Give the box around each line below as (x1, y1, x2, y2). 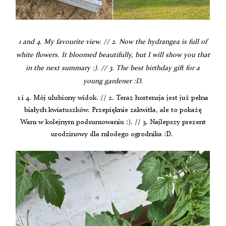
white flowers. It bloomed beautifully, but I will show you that (16, 51, 210, 59)
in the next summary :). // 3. (26, 65, 117, 72)
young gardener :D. (83, 78, 143, 85)
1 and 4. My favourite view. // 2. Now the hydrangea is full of (19, 38, 207, 46)
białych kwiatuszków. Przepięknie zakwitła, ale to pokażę (24, 106, 202, 114)
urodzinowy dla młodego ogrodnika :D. (50, 131, 175, 138)
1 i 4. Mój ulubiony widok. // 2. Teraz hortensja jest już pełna (17, 94, 208, 102)
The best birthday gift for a (116, 65, 200, 72)
